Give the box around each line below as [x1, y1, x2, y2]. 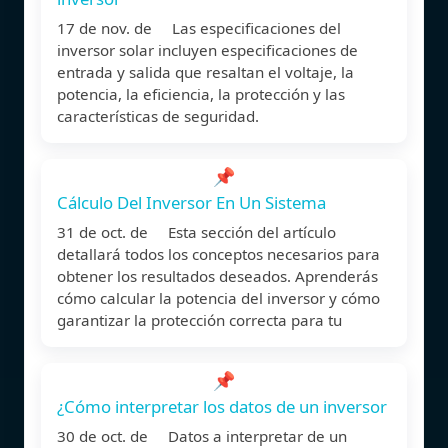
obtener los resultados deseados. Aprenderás [57, 265, 378, 286]
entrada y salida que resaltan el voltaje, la [57, 61, 354, 82]
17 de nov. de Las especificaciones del [57, 17, 341, 38]
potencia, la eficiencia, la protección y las [57, 83, 345, 104]
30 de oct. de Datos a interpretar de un [57, 425, 347, 446]
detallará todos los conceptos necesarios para [57, 243, 380, 264]
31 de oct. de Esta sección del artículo [57, 221, 336, 242]
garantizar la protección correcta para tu [57, 309, 342, 330]
